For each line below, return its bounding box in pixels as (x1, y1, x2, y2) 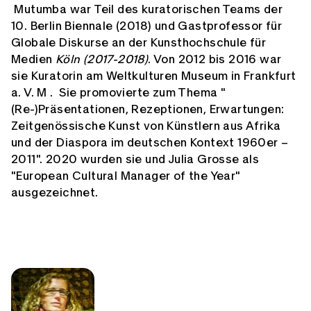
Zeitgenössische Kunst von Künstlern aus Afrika (11, 120, 281, 133)
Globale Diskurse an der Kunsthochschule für (11, 37, 267, 49)
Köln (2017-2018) (55, 53, 149, 66)
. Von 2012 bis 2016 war (148, 53, 282, 66)
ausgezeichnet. (11, 187, 99, 199)
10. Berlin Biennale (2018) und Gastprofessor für (11, 20, 283, 33)
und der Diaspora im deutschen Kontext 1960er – (11, 137, 289, 149)
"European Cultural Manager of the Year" (11, 170, 241, 183)
